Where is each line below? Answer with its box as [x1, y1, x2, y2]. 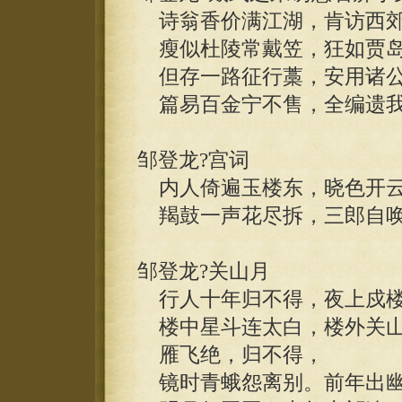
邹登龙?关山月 [136, 260, 270, 283]
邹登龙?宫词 [136, 149, 249, 171]
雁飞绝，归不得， [136, 344, 324, 366]
